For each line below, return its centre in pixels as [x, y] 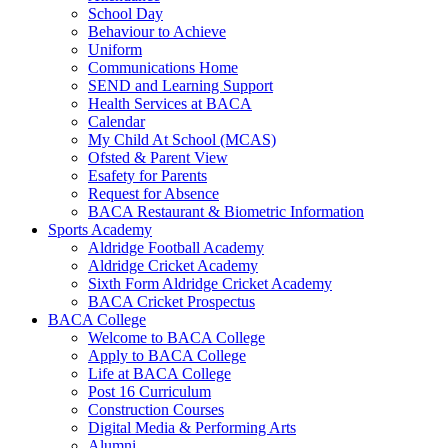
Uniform [115, 49]
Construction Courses [156, 409]
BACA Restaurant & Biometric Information [226, 211]
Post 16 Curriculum [149, 391]
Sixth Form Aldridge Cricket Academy [210, 283]
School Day [125, 13]
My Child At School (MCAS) [182, 139]
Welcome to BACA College [176, 337]
